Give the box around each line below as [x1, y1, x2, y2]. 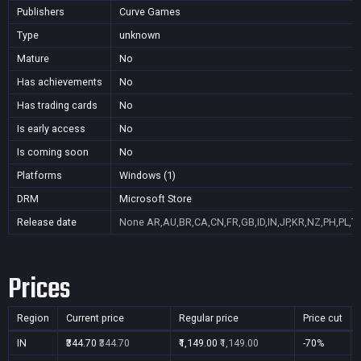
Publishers [17, 6, 64, 18]
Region [17, 312, 49, 324]
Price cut [303, 312, 342, 324]
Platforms [17, 169, 62, 181]
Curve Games [119, 6, 180, 18]
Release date [17, 216, 77, 228]
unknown [119, 29, 160, 41]
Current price [66, 312, 124, 324]
